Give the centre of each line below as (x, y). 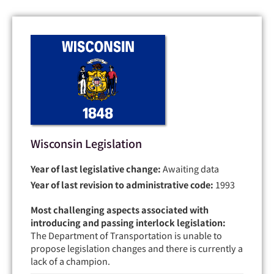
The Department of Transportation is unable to (126, 235)
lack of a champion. (70, 261)
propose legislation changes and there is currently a (137, 248)
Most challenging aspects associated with (120, 209)
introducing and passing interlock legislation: (128, 222)
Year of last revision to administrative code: (122, 184)
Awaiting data (190, 168)
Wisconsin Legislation (86, 143)
